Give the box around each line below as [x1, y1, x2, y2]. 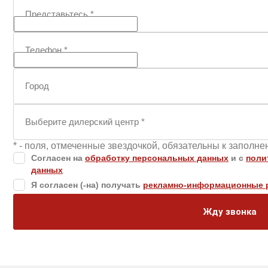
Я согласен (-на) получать [31, 180, 143, 190]
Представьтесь [25, 9, 90, 20]
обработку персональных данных [85, 153, 229, 163]
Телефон [25, 45, 64, 56]
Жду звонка [203, 206, 257, 218]
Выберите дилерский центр [25, 117, 141, 127]
